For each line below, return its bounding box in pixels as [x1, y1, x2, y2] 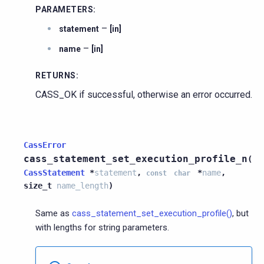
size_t [24, 180, 52, 190]
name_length [57, 180, 108, 190]
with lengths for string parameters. [35, 222, 169, 233]
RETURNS [35, 70, 76, 80]
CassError [24, 140, 66, 150]
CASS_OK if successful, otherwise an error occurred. [35, 88, 252, 100]
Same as [35, 207, 72, 219]
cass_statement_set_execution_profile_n [24, 153, 247, 164]
